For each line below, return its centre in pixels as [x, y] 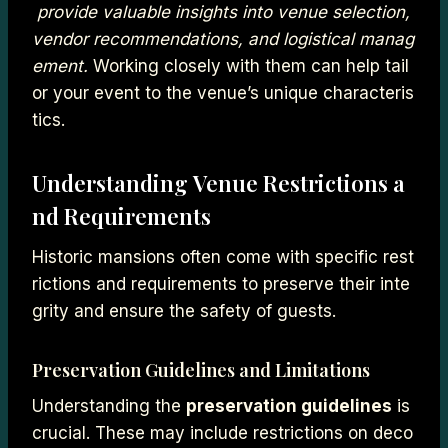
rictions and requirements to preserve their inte [221, 283]
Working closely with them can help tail [248, 65]
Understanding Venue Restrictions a [218, 182]
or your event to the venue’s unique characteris [223, 92]
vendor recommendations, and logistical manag [223, 38]
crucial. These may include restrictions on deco [222, 432]
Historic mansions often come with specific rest [223, 256]
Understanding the [109, 405]
